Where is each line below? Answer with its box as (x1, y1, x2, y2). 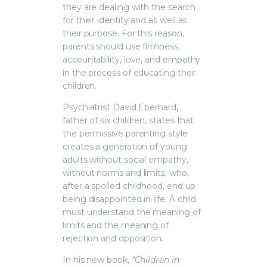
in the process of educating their (63, 67, 197, 78)
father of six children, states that (63, 114, 194, 126)
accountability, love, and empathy (63, 54, 201, 65)
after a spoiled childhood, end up (63, 180, 196, 191)
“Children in (131, 254, 179, 265)
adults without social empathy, (63, 154, 188, 165)
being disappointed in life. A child (63, 193, 197, 204)
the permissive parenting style (63, 128, 188, 139)
